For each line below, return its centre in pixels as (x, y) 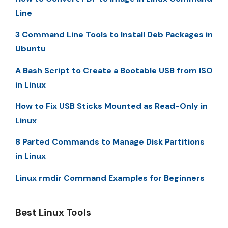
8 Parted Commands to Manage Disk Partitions (110, 142)
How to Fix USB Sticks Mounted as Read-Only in (111, 106)
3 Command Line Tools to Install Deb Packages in (114, 35)
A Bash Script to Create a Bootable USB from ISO (114, 70)
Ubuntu (31, 49)
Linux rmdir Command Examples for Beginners (110, 178)
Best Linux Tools (53, 212)
